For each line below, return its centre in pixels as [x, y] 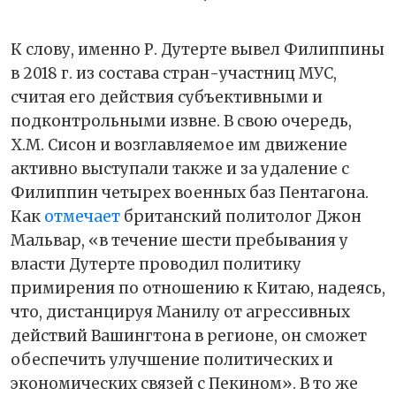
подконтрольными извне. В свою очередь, [181, 122]
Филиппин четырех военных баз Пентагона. [190, 193]
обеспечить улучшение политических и [172, 360]
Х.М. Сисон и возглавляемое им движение [179, 145]
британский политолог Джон [241, 217]
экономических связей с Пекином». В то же [184, 384]
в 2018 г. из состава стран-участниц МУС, [174, 74]
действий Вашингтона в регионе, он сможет [189, 336]
